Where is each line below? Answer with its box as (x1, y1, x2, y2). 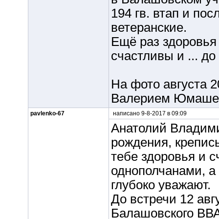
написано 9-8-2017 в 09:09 (111, 110, 187, 117)
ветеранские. (110, 21, 187, 34)
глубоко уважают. (110, 178, 211, 192)
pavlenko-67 (30, 110, 65, 117)
